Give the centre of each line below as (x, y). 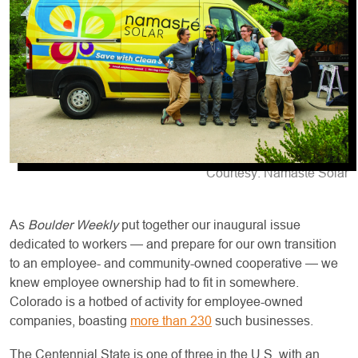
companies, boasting (70, 321)
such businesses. (263, 321)
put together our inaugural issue (209, 225)
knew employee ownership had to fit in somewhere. (154, 283)
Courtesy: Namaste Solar (277, 173)
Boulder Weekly (73, 225)
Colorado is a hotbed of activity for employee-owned (156, 302)
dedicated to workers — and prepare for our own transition (173, 245)
